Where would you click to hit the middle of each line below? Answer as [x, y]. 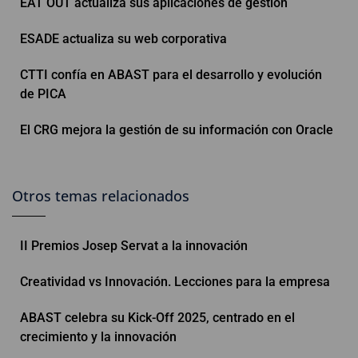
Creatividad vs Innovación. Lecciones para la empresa [175, 281]
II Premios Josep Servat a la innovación [134, 245]
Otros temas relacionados [101, 195]
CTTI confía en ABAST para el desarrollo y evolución [171, 74]
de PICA [43, 93]
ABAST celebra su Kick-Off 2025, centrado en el [157, 317]
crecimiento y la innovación [98, 336]
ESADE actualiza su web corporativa [123, 38]
